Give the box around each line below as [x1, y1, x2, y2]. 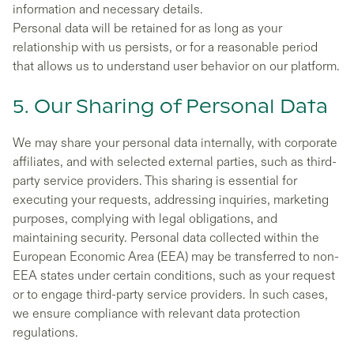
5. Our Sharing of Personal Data [13, 98, 328, 117]
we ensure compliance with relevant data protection [13, 306, 300, 322]
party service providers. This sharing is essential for [13, 173, 297, 189]
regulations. [13, 325, 78, 341]
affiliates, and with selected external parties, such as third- [13, 154, 337, 170]
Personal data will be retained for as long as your [13, 21, 282, 36]
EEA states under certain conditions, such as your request [13, 268, 335, 284]
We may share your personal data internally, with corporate [13, 135, 337, 151]
